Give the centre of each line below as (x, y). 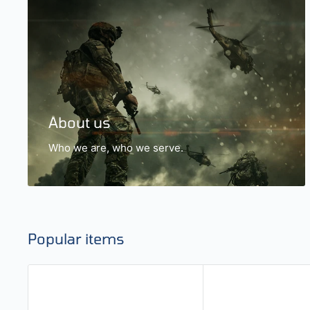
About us (80, 122)
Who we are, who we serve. (116, 148)
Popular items (76, 239)
